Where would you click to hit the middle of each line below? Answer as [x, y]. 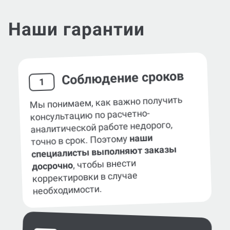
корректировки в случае [85, 165]
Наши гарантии [76, 17]
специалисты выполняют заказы [104, 139]
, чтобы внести [104, 151]
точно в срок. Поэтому [80, 128]
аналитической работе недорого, [102, 115]
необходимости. [67, 177]
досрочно [52, 153]
